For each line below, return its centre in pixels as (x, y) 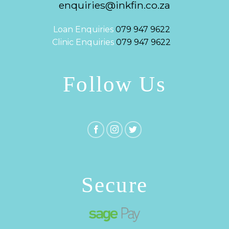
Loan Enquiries (84, 30)
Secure (114, 185)
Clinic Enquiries (84, 42)
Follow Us (114, 84)
